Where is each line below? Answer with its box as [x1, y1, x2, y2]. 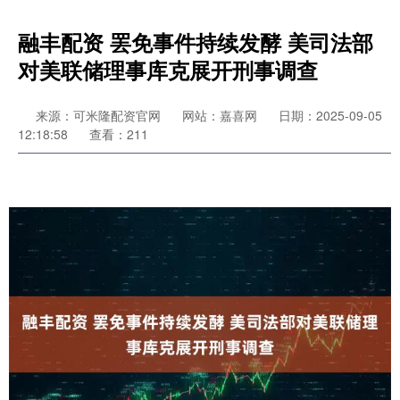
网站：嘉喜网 [182, 106, 257, 124]
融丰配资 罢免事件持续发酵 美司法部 [18, 27, 373, 57]
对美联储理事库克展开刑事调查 [18, 54, 318, 85]
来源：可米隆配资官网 [36, 106, 164, 124]
